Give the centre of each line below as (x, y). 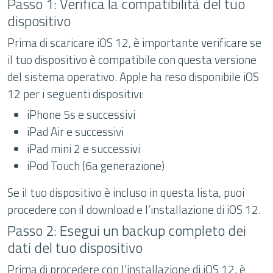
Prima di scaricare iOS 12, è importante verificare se (134, 42)
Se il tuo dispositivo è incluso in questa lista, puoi (126, 192)
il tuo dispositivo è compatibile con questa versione (132, 59)
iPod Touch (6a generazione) (96, 165)
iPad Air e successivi (75, 131)
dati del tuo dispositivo (75, 247)
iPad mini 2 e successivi (83, 148)
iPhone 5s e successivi (81, 114)
